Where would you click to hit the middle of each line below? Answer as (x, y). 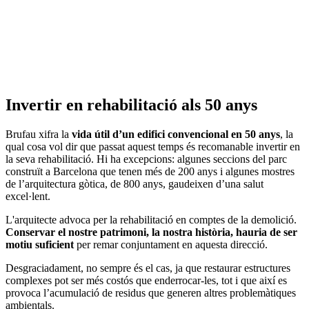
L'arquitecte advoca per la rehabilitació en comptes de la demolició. (151, 220)
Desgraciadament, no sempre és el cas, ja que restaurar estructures (148, 268)
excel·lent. (28, 197)
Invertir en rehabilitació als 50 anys (131, 105)
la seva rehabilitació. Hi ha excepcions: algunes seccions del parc (146, 159)
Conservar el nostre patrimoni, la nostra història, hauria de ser (151, 232)
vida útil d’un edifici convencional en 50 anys (176, 134)
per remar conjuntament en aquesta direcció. (171, 245)
